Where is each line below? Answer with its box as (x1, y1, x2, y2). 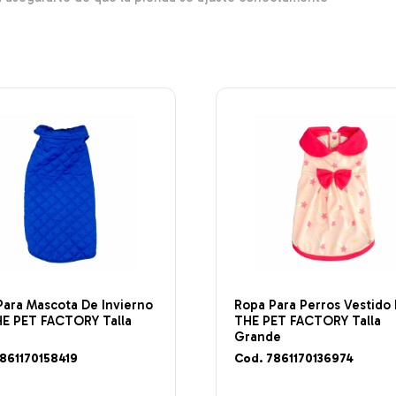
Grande (234, 328, 282, 345)
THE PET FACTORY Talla (234, 312, 382, 329)
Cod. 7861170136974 (234, 351, 354, 367)
